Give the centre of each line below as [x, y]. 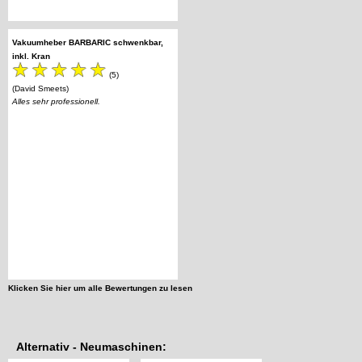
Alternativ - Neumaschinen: [91, 347]
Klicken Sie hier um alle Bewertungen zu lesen [100, 288]
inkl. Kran [31, 56]
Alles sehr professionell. [56, 102]
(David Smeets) [40, 89]
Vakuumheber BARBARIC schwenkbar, [88, 42]
